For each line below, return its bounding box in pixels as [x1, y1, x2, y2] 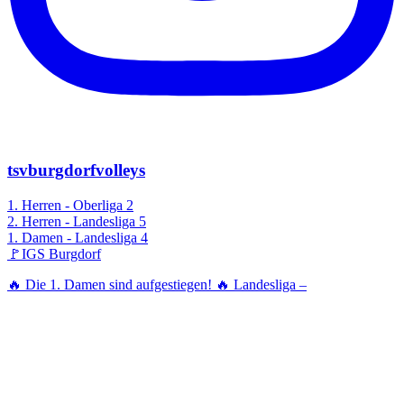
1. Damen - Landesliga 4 [7, 229, 148, 245]
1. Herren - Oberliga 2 [7, 197, 133, 213]
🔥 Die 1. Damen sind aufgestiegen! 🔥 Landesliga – [7, 276, 307, 292]
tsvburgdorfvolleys [7, 161, 145, 180]
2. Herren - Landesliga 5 [7, 213, 146, 229]
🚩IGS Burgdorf [7, 245, 101, 262]
